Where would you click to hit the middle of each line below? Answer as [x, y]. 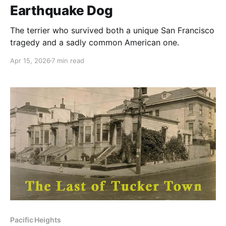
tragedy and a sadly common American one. [95, 42]
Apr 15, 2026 [30, 60]
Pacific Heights [36, 220]
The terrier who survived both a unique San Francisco [112, 30]
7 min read [68, 60]
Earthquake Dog [62, 10]
